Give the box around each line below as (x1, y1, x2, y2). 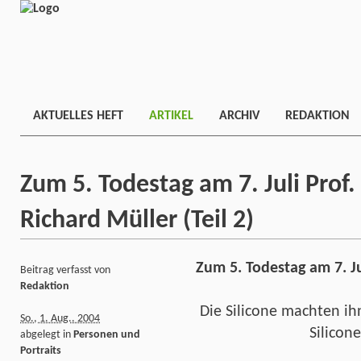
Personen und (73, 328, 140, 341)
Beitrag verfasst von (20, 263, 110, 276)
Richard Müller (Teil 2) (20, 208, 254, 234)
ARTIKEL (149, 110, 193, 122)
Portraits (20, 344, 61, 357)
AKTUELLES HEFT (33, 110, 123, 122)
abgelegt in (20, 328, 73, 341)
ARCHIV (219, 110, 259, 122)
